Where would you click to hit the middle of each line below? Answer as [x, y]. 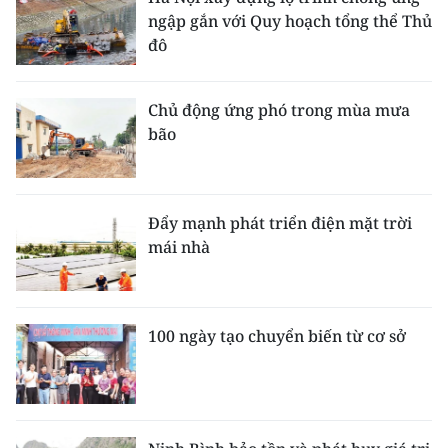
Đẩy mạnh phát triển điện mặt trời [280, 222]
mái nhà [179, 246]
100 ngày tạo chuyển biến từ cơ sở [277, 335]
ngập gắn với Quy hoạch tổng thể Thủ [290, 20]
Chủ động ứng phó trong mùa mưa [279, 109]
